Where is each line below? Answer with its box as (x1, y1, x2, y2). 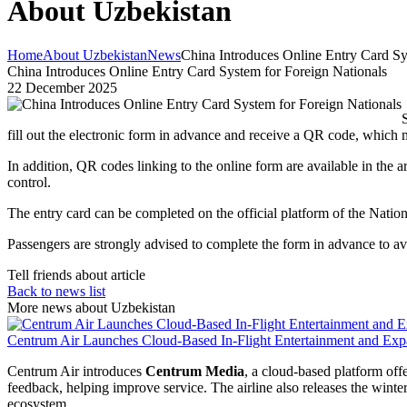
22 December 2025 (7, 79, 117, 95)
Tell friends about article (7, 266, 145, 283)
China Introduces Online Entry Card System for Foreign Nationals (7, 63, 387, 79)
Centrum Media (145, 362, 244, 379)
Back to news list (7, 283, 105, 299)
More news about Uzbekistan (7, 299, 175, 315)
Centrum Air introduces (7, 362, 145, 379)
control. (7, 174, 51, 190)
